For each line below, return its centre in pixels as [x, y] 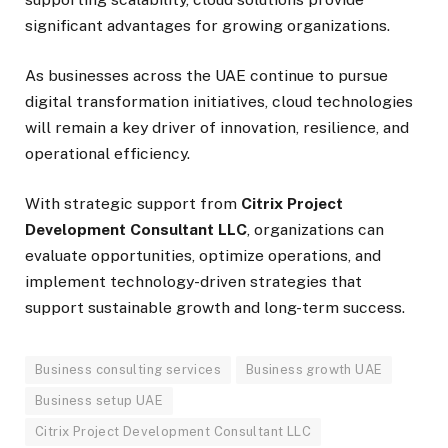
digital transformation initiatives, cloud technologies [219, 102]
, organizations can [315, 230]
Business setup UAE [99, 401]
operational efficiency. [107, 154]
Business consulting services [128, 370]
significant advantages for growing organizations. [207, 25]
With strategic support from [133, 204]
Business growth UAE [314, 370]
